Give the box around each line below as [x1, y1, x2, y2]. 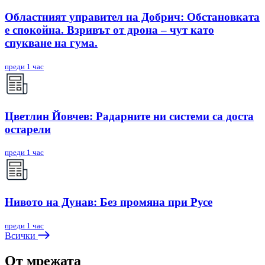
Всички [5, 230, 38, 241]
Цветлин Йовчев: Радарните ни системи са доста [5, 109, 254, 122]
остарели [5, 122, 51, 135]
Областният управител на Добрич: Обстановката [5, 11, 260, 24]
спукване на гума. [5, 37, 98, 50]
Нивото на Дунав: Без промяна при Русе [5, 196, 212, 209]
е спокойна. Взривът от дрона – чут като [5, 24, 214, 37]
